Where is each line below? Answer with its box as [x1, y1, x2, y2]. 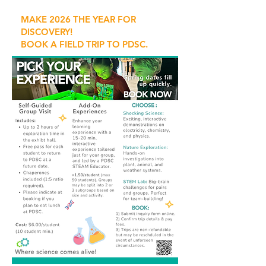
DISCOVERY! [21, 26, 72, 37]
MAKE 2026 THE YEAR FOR [21, 14, 136, 25]
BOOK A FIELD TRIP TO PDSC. [21, 39, 150, 50]
